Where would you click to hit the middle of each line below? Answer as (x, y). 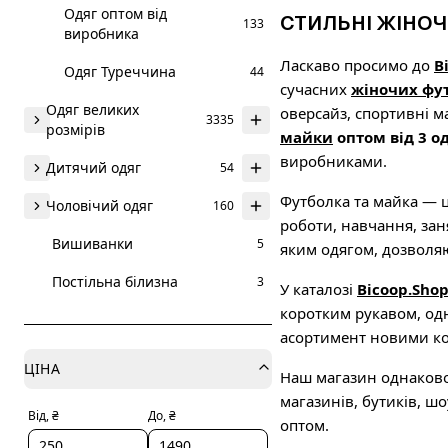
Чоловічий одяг (99, 205)
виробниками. (333, 161)
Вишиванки (92, 243)
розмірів (75, 129)
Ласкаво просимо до (357, 65)
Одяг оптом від (115, 13)
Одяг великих (92, 109)
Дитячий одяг (93, 167)
